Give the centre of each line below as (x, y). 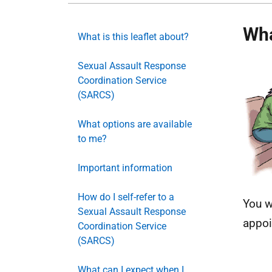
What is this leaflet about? (133, 37)
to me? (92, 139)
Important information (125, 168)
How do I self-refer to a (126, 197)
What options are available (135, 124)
